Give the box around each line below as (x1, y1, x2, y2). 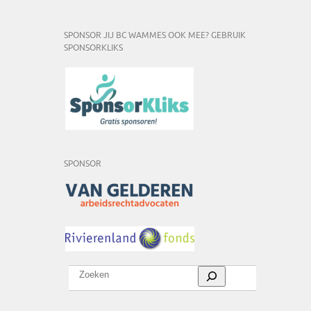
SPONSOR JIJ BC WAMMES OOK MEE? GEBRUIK (64, 31, 246, 40)
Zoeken (68, 265, 99, 276)
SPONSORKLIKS (64, 43, 123, 53)
